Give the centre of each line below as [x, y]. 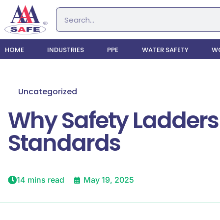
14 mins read [41, 180]
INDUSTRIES [66, 50]
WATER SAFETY [165, 50]
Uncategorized [48, 92]
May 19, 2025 [109, 180]
